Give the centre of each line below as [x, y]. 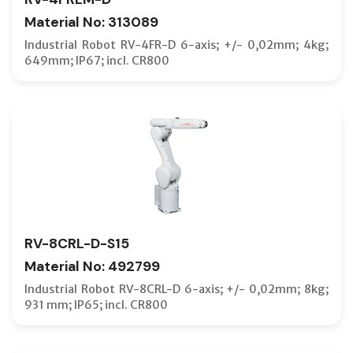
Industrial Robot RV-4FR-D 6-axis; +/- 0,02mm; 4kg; [176, 45]
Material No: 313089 [91, 22]
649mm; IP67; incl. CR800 [97, 60]
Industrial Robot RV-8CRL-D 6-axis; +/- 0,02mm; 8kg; [176, 289]
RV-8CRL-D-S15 [77, 243]
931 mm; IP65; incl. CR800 [96, 305]
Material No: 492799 [92, 266]
